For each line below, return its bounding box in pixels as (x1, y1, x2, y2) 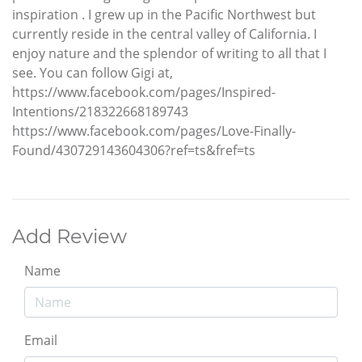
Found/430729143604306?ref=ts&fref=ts (12, 141, 255, 159)
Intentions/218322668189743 (12, 102, 188, 120)
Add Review (12, 224, 127, 248)
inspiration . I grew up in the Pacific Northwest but (12, 5, 316, 23)
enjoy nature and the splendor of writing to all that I (12, 44, 326, 62)
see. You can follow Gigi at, (12, 63, 173, 82)
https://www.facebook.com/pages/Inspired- (12, 82, 276, 101)
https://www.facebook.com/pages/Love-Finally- (12, 121, 296, 140)
